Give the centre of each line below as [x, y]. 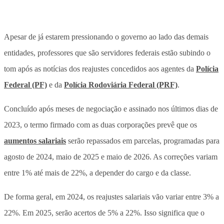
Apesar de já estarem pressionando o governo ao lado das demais [106, 36]
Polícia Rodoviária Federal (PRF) [121, 84]
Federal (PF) [25, 84]
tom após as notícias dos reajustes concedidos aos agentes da [100, 68]
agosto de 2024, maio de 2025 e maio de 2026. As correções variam [111, 156]
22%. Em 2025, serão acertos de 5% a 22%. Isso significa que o [104, 212]
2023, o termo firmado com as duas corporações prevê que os [100, 124]
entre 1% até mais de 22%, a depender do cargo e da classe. [97, 172]
